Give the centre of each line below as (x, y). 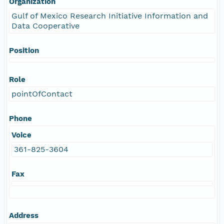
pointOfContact (42, 93)
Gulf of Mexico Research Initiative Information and (110, 15)
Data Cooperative (45, 25)
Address (24, 215)
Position (24, 50)
